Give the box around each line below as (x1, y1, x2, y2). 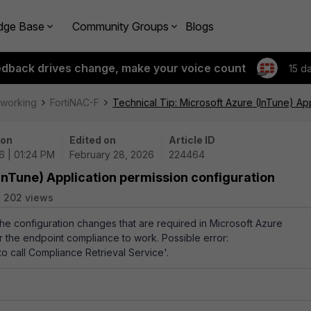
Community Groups (72, 19, 169, 33)
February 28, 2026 (69, 149, 154, 160)
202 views (3, 192, 53, 203)
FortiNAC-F (50, 96, 99, 108)
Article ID (169, 134, 215, 146)
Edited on (69, 134, 116, 146)
